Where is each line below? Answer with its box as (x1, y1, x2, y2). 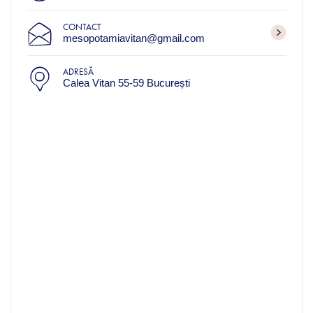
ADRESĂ (62, 66, 94, 77)
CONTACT (62, 21, 101, 32)
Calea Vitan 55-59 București (62, 76, 190, 89)
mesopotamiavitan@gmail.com (62, 31, 205, 44)
